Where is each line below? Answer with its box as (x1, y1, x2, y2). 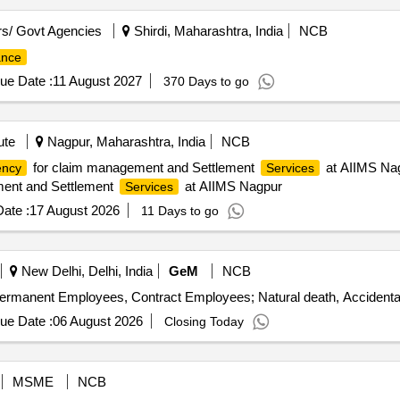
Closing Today (163, 314, 244, 329)
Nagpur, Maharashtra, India (43, 134, 205, 149)
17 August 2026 (29, 203, 120, 218)
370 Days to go (162, 74, 249, 88)
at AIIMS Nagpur (180, 179, 282, 194)
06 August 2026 (52, 313, 143, 329)
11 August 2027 (52, 73, 142, 88)
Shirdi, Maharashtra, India (129, 23, 283, 38)
